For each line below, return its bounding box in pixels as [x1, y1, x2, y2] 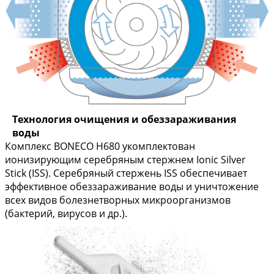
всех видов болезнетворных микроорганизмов [5, 193, 231, 207]
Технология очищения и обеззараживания [12, 113, 236, 127]
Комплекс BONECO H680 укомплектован [5, 139, 195, 154]
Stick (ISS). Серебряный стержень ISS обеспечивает [5, 166, 247, 180]
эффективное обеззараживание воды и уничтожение [5, 180, 259, 194]
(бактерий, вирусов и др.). [5, 207, 127, 221]
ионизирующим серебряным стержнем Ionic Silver [5, 153, 246, 167]
